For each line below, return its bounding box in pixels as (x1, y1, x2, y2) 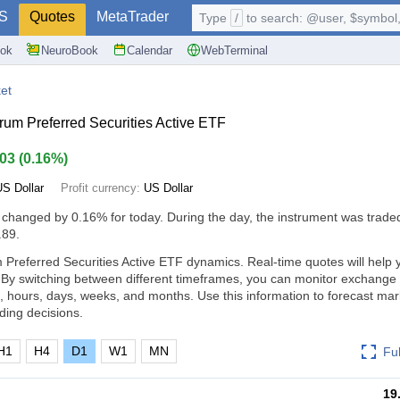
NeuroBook (41, 43, 98, 57)
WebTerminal (201, 43, 268, 57)
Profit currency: (61, 181, 144, 195)
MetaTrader (96, 9, 169, 24)
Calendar (127, 43, 172, 57)
